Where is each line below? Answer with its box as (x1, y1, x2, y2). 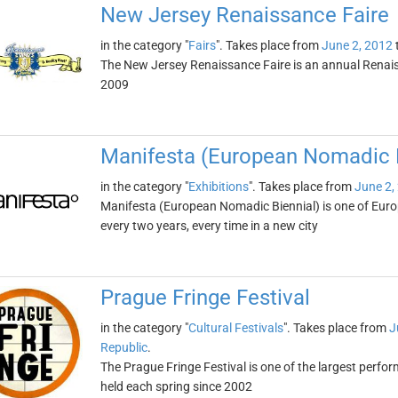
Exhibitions (187, 179, 249, 194)
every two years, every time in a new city (99, 219, 318, 233)
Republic (99, 340, 147, 354)
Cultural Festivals (187, 321, 283, 335)
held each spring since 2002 (99, 379, 252, 394)
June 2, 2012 (321, 38, 393, 52)
